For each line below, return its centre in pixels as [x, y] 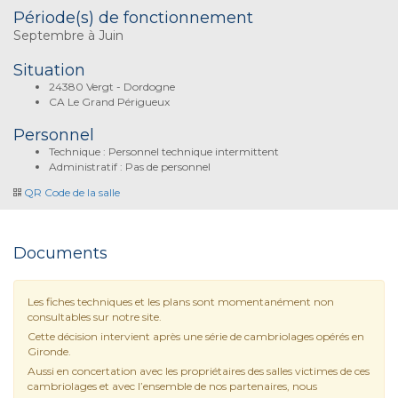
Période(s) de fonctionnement [133, 17]
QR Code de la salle [72, 192]
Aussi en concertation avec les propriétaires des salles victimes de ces [199, 370]
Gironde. [49, 351]
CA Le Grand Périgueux [109, 101]
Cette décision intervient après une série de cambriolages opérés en [196, 336]
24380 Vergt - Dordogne [112, 86]
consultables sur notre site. [95, 316]
